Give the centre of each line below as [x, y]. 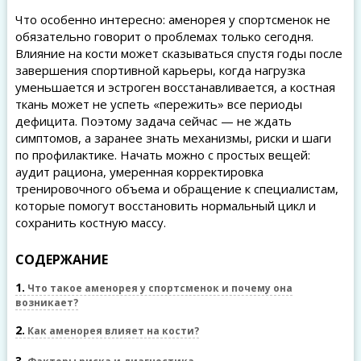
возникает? [46, 303]
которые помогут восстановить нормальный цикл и [165, 205]
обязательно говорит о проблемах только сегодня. [164, 36]
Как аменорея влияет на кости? [112, 331]
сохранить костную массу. [90, 222]
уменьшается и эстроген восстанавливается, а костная [175, 87]
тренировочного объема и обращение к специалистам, [176, 189]
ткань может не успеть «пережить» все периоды [158, 104]
